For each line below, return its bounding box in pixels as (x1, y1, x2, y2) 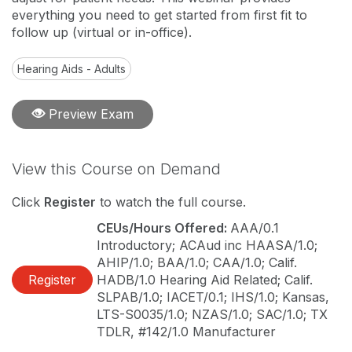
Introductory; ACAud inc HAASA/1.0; (97, 237, 317, 253)
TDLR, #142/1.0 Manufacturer (97, 324, 276, 339)
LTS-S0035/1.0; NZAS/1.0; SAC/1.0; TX (97, 306, 328, 322)
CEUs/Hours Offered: (97, 220, 230, 236)
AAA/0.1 (230, 220, 279, 236)
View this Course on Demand (12, 159, 221, 178)
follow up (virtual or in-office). (12, 24, 192, 40)
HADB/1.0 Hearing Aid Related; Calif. (97, 272, 313, 288)
